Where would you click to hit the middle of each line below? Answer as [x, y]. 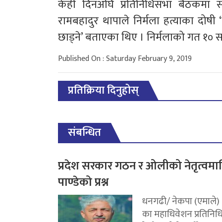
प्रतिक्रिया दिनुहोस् [103, 91]
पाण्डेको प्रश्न [83, 183]
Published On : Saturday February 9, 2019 [125, 59]
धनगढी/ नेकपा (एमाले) [181, 201]
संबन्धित [84, 133]
